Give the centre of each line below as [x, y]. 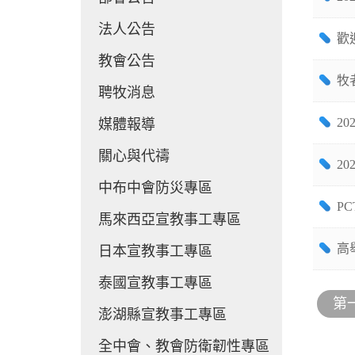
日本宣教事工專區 [155, 251]
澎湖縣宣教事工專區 [162, 315]
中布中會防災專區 [155, 188]
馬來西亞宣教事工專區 [170, 219]
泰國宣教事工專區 [155, 283]
